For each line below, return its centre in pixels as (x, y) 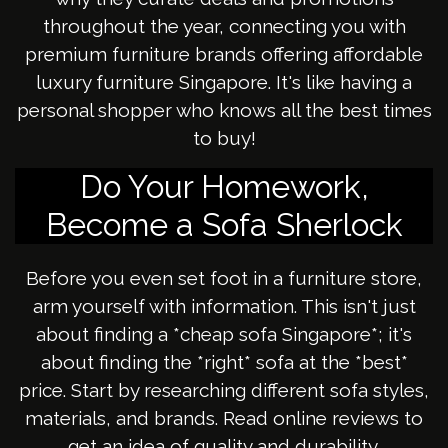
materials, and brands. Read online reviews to (224, 418)
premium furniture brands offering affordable (224, 54)
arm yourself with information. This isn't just (224, 306)
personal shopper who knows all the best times (224, 110)
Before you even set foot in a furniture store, (224, 278)
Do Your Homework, (224, 187)
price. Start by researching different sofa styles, (224, 390)
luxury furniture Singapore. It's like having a (224, 82)
